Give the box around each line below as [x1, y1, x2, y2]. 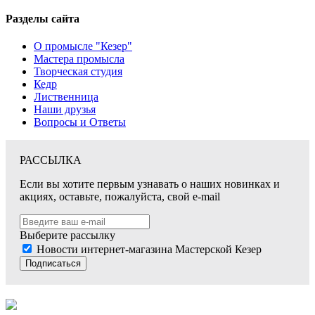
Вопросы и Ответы [34, 115, 126, 128]
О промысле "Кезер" [34, 39, 132, 52]
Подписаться [25, 257, 81, 269]
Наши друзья [34, 103, 96, 115]
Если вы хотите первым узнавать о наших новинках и [20, 177, 280, 190]
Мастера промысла [34, 52, 124, 65]
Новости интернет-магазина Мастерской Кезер [37, 243, 262, 255]
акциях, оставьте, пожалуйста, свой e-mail [20, 190, 220, 202]
